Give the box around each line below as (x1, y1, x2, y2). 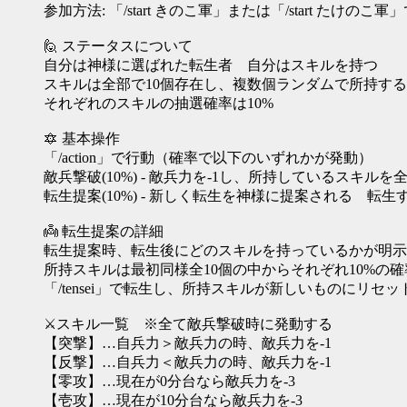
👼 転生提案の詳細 (44, 223, 164, 239)
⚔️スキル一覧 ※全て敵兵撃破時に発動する (44, 316, 333, 332)
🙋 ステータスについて (44, 38, 193, 54)
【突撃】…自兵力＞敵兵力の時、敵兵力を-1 (44, 335, 332, 351)
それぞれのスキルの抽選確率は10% (44, 95, 273, 111)
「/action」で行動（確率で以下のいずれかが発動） (44, 150, 372, 165)
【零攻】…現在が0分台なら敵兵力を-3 (44, 373, 295, 389)
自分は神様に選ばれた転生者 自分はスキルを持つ (44, 57, 378, 73)
